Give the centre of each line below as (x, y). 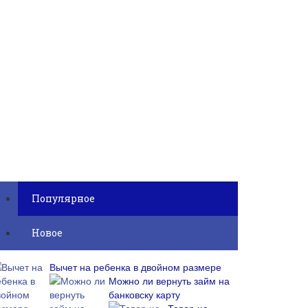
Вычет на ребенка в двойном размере (135, 267)
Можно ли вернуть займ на (169, 280)
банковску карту (144, 294)
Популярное (63, 198)
